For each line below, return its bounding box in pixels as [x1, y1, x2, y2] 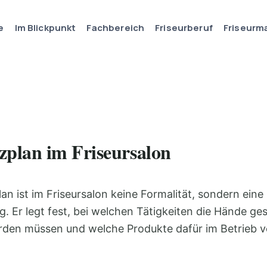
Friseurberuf [155, 21, 213, 34]
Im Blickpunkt [14, 21, 76, 34]
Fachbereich [86, 21, 145, 34]
